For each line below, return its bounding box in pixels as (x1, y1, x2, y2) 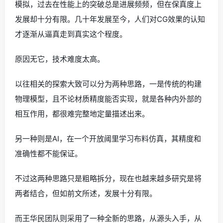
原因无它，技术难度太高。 (15, 54, 105, 64)
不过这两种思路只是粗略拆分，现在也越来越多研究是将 (15, 174, 202, 183)
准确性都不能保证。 (15, 149, 82, 158)
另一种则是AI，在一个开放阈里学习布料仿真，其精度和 (15, 134, 201, 143)
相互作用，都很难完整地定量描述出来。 (15, 109, 149, 118)
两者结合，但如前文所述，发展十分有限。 (15, 189, 157, 198)
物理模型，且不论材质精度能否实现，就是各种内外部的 (15, 94, 202, 104)
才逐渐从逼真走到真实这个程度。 (15, 29, 127, 39)
